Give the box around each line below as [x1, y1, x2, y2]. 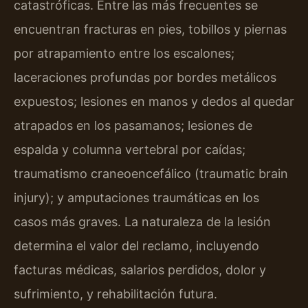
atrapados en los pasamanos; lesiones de [14, 118, 252, 133]
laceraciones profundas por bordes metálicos [14, 69, 276, 85]
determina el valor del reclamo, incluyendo [14, 238, 259, 253]
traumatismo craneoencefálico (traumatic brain [14, 166, 288, 181]
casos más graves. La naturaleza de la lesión [14, 214, 271, 229]
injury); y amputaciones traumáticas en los [14, 190, 259, 205]
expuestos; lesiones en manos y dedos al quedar [14, 93, 294, 109]
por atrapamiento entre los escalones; [14, 45, 234, 60]
